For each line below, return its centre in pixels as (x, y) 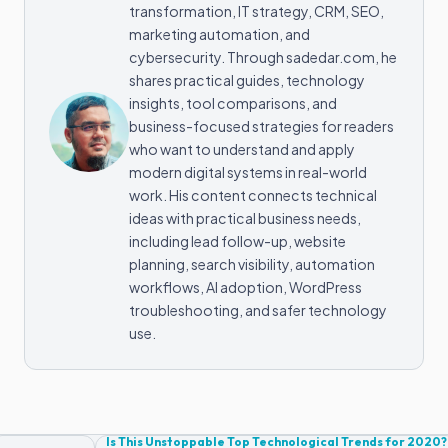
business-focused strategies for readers (261, 126)
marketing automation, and (219, 34)
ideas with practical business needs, (245, 218)
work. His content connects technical (253, 195)
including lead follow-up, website (237, 241)
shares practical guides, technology (247, 80)
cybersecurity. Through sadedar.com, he (263, 57)
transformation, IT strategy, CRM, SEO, (256, 11)
